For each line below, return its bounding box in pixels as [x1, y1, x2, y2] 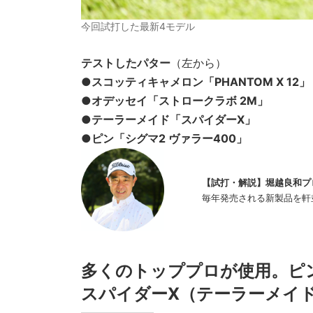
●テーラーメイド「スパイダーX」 [81, 112, 256, 127]
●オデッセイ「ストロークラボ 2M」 [81, 94, 268, 108]
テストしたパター [81, 56, 170, 71]
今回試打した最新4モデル [81, 20, 195, 33]
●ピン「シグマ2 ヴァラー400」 [81, 131, 247, 146]
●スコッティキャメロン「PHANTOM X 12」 [81, 75, 310, 89]
